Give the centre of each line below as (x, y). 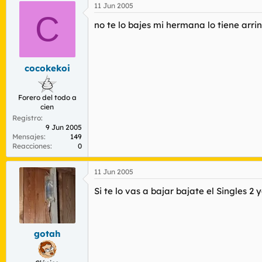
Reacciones (31, 146)
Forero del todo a (47, 97)
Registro (27, 118)
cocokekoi (47, 68)
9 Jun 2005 (64, 127)
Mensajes (28, 136)
